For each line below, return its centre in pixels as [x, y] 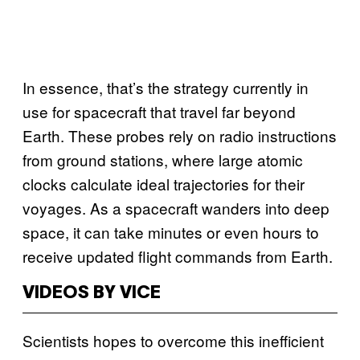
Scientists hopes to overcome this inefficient [173, 340]
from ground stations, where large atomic [163, 159]
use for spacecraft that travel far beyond [159, 111]
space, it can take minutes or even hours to [171, 231]
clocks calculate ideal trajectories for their [164, 183]
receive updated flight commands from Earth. [178, 256]
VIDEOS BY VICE [92, 293]
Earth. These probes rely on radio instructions [180, 135]
